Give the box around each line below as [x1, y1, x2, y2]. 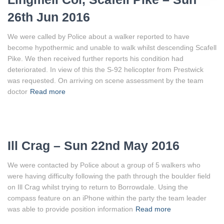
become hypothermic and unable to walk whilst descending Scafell [7, 43, 216, 51]
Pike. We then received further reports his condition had [7, 54, 183, 62]
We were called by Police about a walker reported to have [7, 32, 189, 40]
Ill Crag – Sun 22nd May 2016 [7, 138, 179, 152]
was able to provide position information [7, 204, 133, 213]
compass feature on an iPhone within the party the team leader [7, 193, 206, 202]
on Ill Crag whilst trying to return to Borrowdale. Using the [7, 182, 188, 191]
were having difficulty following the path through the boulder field [7, 171, 210, 180]
